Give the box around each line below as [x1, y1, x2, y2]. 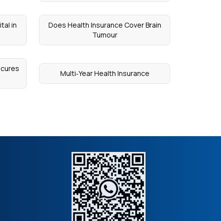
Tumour [92, 30, 117, 39]
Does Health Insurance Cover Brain [48, 20, 161, 30]
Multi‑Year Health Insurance [60, 69, 149, 78]
